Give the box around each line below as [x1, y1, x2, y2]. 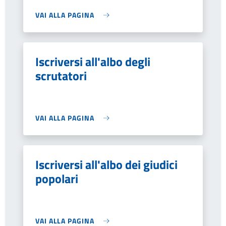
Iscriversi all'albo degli [35, 52, 150, 71]
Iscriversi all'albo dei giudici [35, 155, 178, 174]
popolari [35, 169, 78, 188]
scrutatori [35, 67, 87, 85]
